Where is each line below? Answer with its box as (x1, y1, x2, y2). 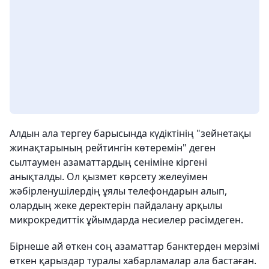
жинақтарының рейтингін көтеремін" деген (10, 141, 216, 154)
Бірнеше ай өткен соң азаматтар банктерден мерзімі (10, 240, 259, 253)
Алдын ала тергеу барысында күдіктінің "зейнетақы (10, 127, 251, 140)
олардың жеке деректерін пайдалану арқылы (10, 199, 222, 212)
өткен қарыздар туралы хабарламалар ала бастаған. (10, 254, 256, 267)
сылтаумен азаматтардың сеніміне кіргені (10, 156, 207, 169)
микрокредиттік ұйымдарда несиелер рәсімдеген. (10, 213, 243, 226)
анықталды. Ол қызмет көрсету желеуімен (10, 170, 208, 183)
